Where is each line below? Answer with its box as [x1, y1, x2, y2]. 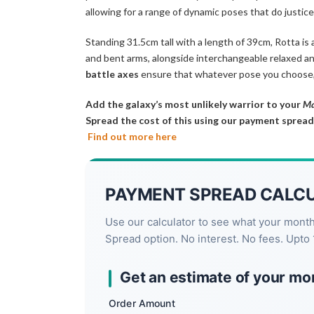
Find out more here [86, 130, 177, 143]
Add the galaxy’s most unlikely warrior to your [86, 98, 301, 111]
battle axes [86, 68, 139, 81]
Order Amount [109, 297, 175, 310]
